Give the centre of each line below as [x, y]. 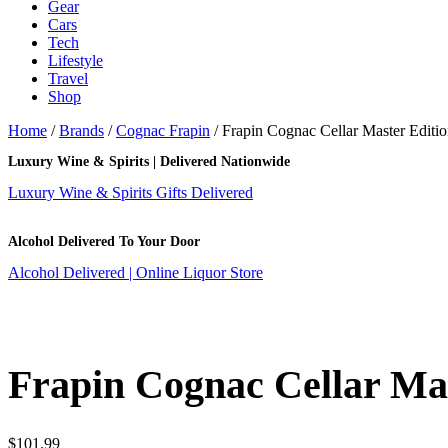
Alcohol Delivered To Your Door [104, 241]
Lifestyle [75, 60]
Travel [68, 78]
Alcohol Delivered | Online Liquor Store [135, 272]
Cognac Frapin [163, 130]
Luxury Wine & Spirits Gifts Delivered [130, 192]
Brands [81, 130]
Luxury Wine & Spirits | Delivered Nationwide [149, 161]
